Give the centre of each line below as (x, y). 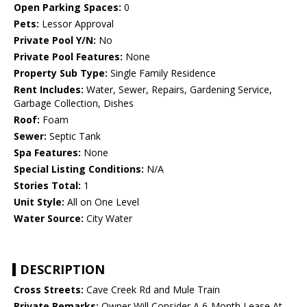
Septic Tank (74, 136)
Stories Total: (47, 186)
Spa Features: (47, 153)
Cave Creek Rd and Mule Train (152, 290)
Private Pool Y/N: (55, 40)
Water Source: (49, 219)
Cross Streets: (49, 290)
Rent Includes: (49, 90)
